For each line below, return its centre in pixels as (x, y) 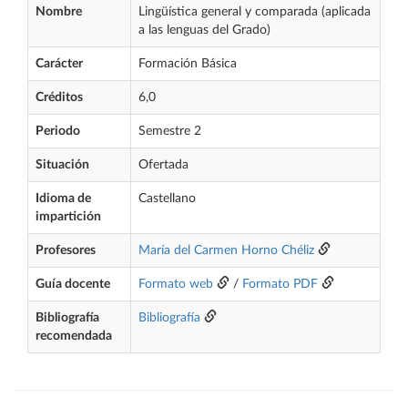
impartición (68, 217)
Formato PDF (280, 284)
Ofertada (163, 165)
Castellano (167, 199)
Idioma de (63, 199)
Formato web (176, 284)
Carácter (59, 64)
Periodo (58, 131)
